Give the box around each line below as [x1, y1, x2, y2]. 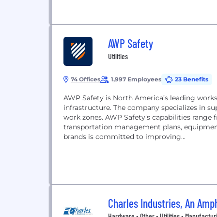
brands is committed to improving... [63, 132, 186, 141]
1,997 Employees [111, 76, 161, 83]
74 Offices [71, 76, 100, 83]
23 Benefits [175, 76, 208, 83]
